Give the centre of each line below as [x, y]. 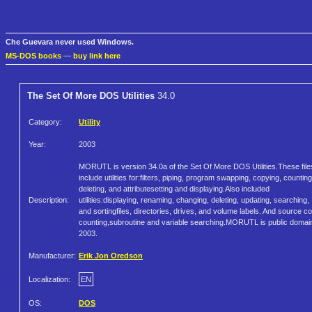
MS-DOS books [33, 56]
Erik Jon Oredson [111, 256]
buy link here [97, 56]
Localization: [49, 280]
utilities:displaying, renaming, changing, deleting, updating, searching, [194, 200]
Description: [49, 200]
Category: [45, 122]
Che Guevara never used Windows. [70, 42]
